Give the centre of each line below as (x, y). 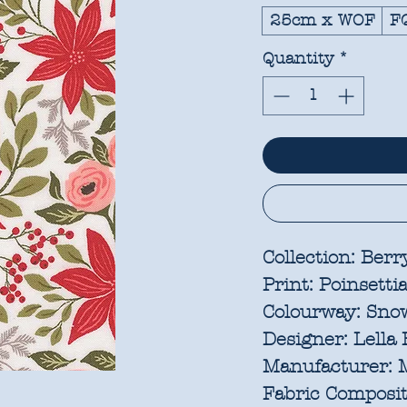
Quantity (299, 58)
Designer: (306, 339)
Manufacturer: (328, 366)
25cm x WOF (323, 20)
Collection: (309, 257)
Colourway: (315, 312)
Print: (291, 284)
